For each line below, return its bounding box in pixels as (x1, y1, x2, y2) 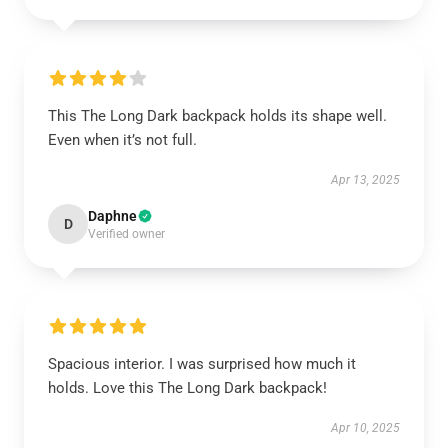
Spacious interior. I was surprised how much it (48, 355, 356, 373)
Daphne (88, 208, 137, 224)
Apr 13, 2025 (331, 173, 400, 187)
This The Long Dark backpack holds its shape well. (48, 107, 387, 125)
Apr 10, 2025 (331, 421, 400, 435)
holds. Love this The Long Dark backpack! (48, 379, 327, 397)
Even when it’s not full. (48, 131, 197, 149)
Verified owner (88, 227, 165, 241)
